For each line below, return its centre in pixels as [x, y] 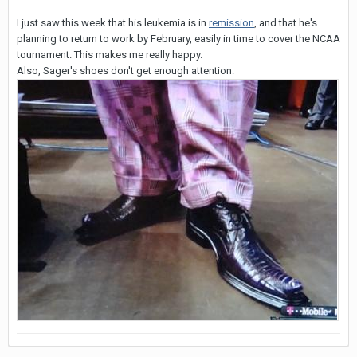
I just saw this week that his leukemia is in [113, 22]
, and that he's [286, 22]
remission [231, 22]
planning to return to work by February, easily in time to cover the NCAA [178, 38]
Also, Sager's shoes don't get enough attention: [126, 70]
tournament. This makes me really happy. [110, 54]
